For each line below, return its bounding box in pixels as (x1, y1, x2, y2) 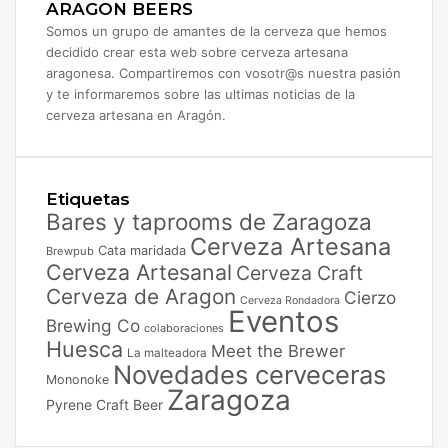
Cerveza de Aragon (46, 283, 236, 309)
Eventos (228, 303, 339, 339)
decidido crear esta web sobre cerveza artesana (46, 43, 348, 60)
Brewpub (46, 243, 94, 258)
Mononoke (46, 371, 109, 387)
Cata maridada (98, 242, 186, 258)
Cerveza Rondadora (240, 293, 340, 307)
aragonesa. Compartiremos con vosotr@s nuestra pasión (46, 64, 401, 81)
